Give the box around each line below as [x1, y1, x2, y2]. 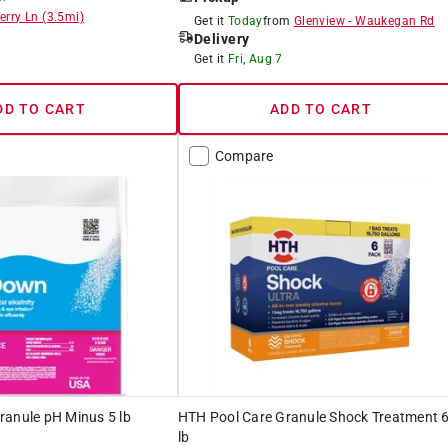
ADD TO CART [270, 100, 372, 117]
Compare [214, 147, 274, 164]
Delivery [193, 30, 250, 47]
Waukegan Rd [355, 13, 435, 28]
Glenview [293, 13, 345, 28]
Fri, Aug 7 [227, 51, 283, 66]
